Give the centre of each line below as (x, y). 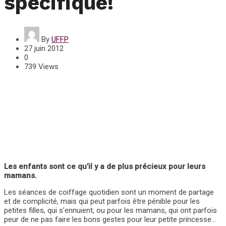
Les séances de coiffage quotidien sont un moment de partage (109, 192)
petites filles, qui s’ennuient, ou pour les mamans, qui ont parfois (110, 211)
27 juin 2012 (44, 49)
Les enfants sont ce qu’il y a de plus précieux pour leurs (105, 167)
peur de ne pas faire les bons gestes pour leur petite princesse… (110, 220)
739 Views (41, 67)
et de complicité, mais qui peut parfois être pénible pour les (102, 202)
